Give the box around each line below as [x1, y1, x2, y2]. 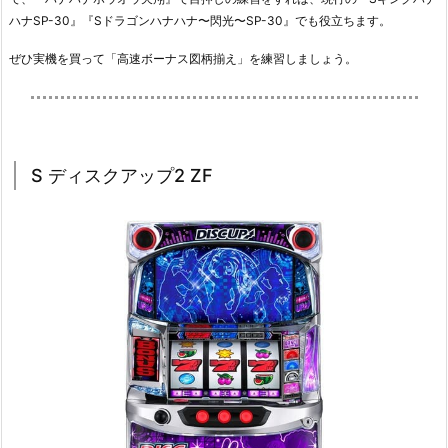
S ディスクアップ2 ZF [31, 164, 213, 186]
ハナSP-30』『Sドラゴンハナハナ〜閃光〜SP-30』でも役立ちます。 [9, 13, 391, 29]
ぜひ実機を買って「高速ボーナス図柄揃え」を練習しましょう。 [9, 51, 357, 66]
